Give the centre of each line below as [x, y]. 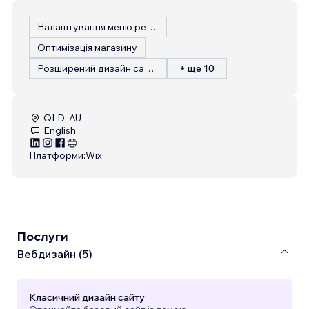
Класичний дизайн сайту [87, 298]
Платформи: [57, 156]
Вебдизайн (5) [54, 253]
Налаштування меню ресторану [151, 27]
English [60, 131]
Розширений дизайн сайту [149, 69]
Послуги [42, 237]
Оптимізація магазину [87, 48]
